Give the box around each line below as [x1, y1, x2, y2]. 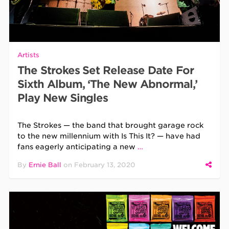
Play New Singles [17, 91, 108, 104]
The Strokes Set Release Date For [17, 63, 194, 77]
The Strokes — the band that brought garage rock [17, 121, 204, 129]
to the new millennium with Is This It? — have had [17, 131, 201, 140]
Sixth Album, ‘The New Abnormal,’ [17, 77, 197, 90]
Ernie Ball [29, 161, 62, 169]
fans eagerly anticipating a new [17, 142, 138, 151]
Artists [17, 51, 40, 59]
